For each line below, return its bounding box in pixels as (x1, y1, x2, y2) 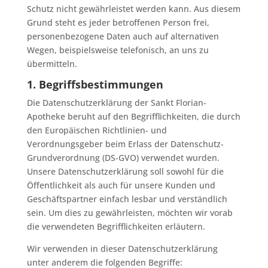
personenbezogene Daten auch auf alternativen (26, 31, 219, 42)
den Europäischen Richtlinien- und (26, 124, 167, 136)
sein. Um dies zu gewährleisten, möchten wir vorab (26, 207, 233, 218)
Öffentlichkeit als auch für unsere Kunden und (26, 179, 215, 191)
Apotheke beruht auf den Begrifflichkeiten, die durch (26, 111, 240, 122)
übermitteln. (26, 58, 77, 69)
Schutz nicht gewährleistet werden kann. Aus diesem (26, 3, 240, 14)
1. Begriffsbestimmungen (26, 77, 163, 92)
